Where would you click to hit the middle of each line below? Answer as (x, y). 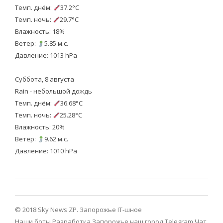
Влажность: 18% (40, 32)
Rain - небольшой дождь (53, 91)
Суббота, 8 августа (44, 79)
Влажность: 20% (40, 127)
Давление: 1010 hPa (46, 151)
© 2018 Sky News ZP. (47, 209)
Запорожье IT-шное (111, 209)
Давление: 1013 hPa (46, 56)
